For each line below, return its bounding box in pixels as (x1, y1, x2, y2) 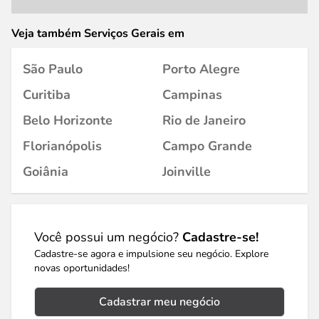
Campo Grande (162, 137, 252, 155)
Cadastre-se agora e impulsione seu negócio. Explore (34, 247, 268, 261)
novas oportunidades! (34, 261, 130, 275)
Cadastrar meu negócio (99, 294, 220, 310)
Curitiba (23, 86, 70, 103)
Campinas (162, 86, 222, 103)
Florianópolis (23, 137, 102, 155)
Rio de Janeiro (162, 112, 246, 129)
